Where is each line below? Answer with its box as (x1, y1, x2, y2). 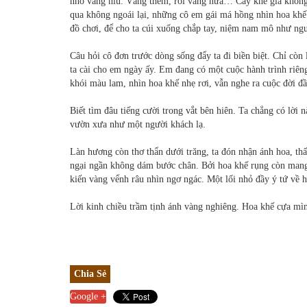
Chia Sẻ (74, 269, 106, 280)
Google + (70, 291, 106, 302)
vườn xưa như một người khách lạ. (70, 119, 208, 130)
